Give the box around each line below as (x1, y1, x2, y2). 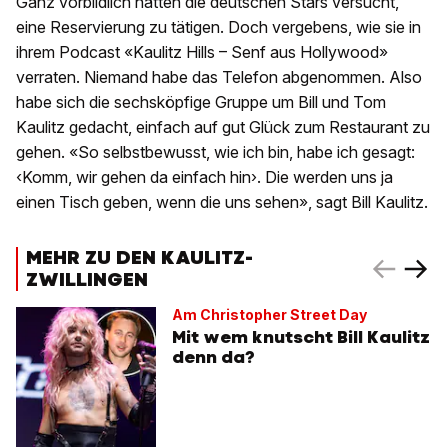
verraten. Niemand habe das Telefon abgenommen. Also (16, 67, 422, 88)
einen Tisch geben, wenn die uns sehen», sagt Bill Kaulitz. (16, 192, 428, 213)
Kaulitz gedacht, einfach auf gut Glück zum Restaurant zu (16, 117, 430, 138)
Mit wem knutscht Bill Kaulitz (172, 326, 430, 349)
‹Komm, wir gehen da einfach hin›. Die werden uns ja (16, 167, 393, 188)
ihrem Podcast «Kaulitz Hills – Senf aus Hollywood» (16, 42, 388, 63)
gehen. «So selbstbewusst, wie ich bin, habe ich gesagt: (16, 142, 415, 163)
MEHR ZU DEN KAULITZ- (26, 245, 253, 271)
